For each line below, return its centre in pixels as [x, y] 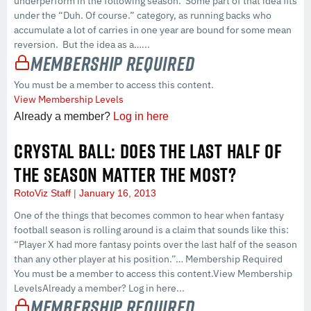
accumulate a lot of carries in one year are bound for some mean [153, 30]
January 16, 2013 [116, 193]
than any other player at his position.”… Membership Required [148, 259]
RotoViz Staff [44, 193]
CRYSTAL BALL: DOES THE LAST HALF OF [148, 151]
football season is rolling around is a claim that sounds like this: [151, 230]
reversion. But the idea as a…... [82, 45]
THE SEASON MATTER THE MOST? [125, 175]
